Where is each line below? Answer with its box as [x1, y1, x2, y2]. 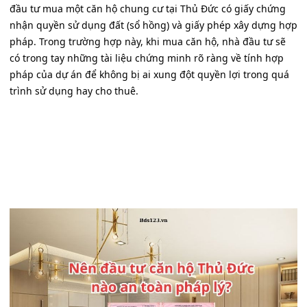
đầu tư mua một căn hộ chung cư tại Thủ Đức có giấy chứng [10, 2, 286, 16]
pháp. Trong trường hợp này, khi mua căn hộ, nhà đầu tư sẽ [10, 35, 286, 49]
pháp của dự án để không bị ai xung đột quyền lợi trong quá [10, 68, 289, 82]
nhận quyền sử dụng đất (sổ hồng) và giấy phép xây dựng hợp [10, 19, 297, 32]
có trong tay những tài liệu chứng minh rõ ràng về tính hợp [10, 51, 284, 65]
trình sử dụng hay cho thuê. [10, 84, 138, 98]
